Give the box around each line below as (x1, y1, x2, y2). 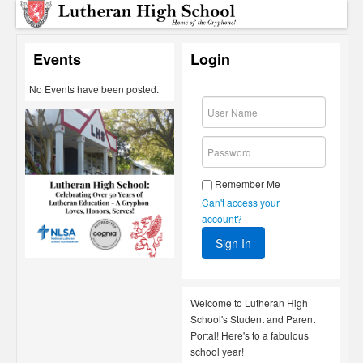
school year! (190, 344, 244, 358)
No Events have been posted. (29, 82, 159, 96)
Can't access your (202, 194, 280, 209)
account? (202, 211, 242, 225)
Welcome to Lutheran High (190, 295, 308, 310)
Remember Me (212, 177, 280, 190)
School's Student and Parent (190, 311, 315, 326)
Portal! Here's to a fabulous (190, 327, 309, 342)
